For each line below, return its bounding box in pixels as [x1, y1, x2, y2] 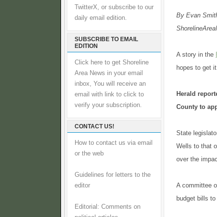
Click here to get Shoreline [75, 59, 149, 66]
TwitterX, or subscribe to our [75, 4, 154, 11]
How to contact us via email [75, 139, 153, 146]
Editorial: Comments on [75, 203, 140, 210]
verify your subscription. [75, 102, 142, 108]
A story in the [176, 51, 216, 58]
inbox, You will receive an [75, 80, 146, 87]
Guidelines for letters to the [75, 171, 151, 178]
